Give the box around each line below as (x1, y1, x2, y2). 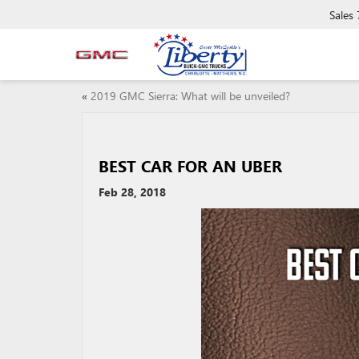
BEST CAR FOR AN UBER (99, 155, 282, 176)
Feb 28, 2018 (99, 184, 166, 200)
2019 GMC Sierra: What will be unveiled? (91, 88, 290, 103)
